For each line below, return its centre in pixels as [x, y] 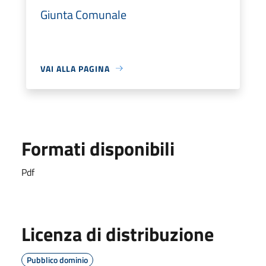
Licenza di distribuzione [118, 234]
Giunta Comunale [83, 14]
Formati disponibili [98, 148]
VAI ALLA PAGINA [75, 68]
